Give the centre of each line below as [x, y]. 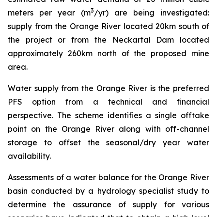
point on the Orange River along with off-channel [108, 129]
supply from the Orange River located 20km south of [108, 26]
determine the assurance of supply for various [108, 204]
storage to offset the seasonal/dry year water [108, 142]
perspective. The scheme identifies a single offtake [108, 115]
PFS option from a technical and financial [108, 101]
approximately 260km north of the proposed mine [108, 53]
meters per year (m [49, 12]
